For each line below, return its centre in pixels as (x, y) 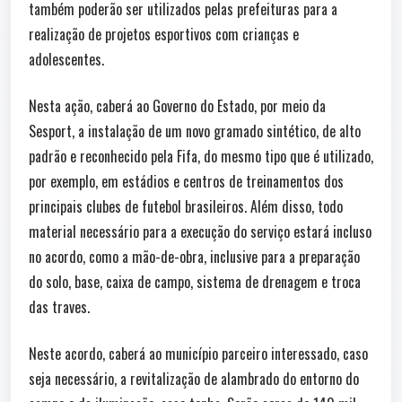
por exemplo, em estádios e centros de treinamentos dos (186, 181)
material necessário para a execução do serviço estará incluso (200, 231)
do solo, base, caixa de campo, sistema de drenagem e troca (195, 281)
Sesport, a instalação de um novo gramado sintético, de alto (195, 131)
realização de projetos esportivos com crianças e (164, 34)
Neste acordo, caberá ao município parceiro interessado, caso (198, 353)
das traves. (59, 306)
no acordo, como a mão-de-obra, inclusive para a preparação (194, 256)
